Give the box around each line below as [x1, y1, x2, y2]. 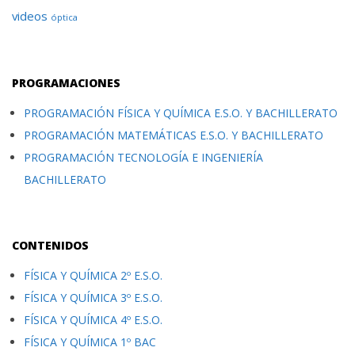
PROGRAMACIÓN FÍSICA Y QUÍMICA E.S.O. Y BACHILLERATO [24, 105, 338, 120]
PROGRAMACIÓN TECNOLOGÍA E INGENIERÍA [24, 150, 263, 165]
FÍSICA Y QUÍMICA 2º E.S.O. [24, 268, 162, 283]
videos [12, 8, 48, 24]
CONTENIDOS [12, 238, 89, 253]
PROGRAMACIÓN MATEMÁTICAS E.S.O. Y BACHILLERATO [24, 128, 323, 143]
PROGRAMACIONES [12, 75, 120, 90]
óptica [51, 11, 78, 23]
